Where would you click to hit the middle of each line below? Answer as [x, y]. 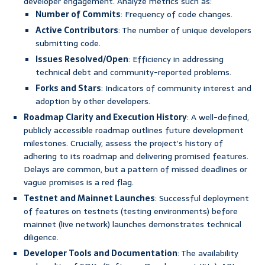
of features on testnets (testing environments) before [131, 211]
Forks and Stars [68, 88]
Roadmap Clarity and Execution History [105, 117]
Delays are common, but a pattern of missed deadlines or [135, 169]
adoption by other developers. [93, 101]
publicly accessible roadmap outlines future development [134, 130]
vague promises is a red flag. [79, 182]
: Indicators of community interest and [176, 88]
